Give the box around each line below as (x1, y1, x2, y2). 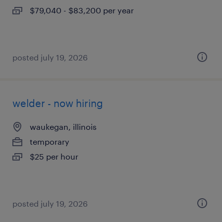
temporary (30, 137, 69, 146)
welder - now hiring (12, 97, 103, 109)
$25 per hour (30, 152, 78, 161)
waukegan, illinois (30, 122, 97, 131)
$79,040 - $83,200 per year (30, 5, 134, 15)
